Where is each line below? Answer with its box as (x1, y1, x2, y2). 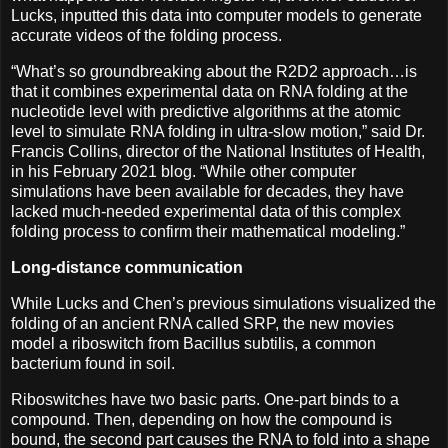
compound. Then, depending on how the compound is (11, 410, 392, 428)
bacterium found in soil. (11, 354, 175, 372)
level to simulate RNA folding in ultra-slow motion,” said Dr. (11, 123, 425, 141)
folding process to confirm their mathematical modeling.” (11, 223, 405, 241)
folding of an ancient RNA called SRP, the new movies (11, 314, 394, 332)
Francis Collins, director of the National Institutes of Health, (11, 143, 425, 161)
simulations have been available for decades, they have (11, 183, 404, 201)
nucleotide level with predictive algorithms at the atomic (11, 103, 401, 121)
